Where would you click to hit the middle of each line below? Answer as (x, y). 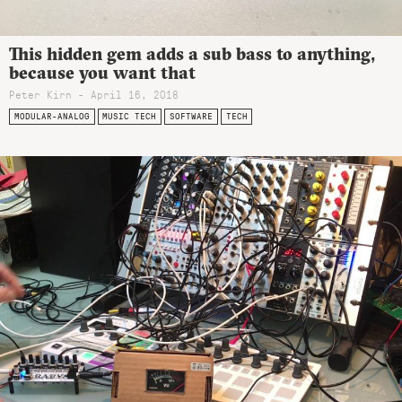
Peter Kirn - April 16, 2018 (94, 95)
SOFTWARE (191, 116)
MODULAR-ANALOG (52, 116)
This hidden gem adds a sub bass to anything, (192, 53)
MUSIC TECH (130, 116)
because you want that (102, 72)
